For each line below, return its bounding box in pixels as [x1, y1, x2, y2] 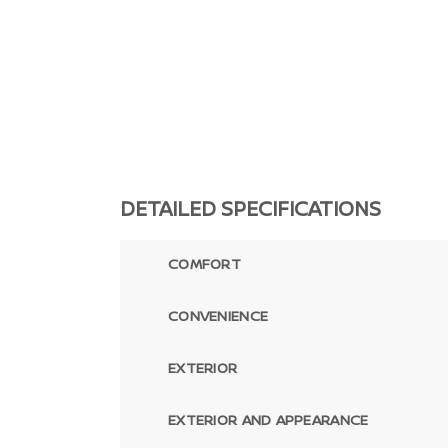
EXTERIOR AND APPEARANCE [168, 410, 369, 429]
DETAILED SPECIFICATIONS [120, 195, 381, 222]
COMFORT [168, 254, 241, 273]
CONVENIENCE [168, 306, 269, 325]
